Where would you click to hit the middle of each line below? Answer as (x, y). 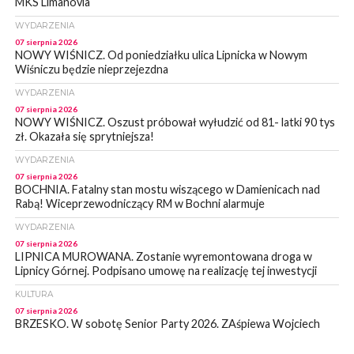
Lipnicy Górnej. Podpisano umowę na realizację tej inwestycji (166, 271)
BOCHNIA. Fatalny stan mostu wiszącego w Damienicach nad (167, 190)
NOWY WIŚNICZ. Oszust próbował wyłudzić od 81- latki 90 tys (175, 122)
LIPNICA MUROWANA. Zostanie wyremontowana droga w (163, 257)
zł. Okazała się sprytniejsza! (84, 137)
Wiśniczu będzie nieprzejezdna (91, 70)
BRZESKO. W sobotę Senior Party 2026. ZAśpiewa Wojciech (167, 324)
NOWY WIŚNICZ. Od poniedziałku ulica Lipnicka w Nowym (161, 55)
